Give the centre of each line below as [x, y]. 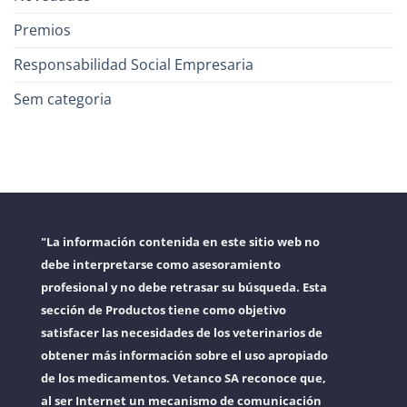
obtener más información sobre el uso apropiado [184, 355]
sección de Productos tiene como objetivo [164, 309]
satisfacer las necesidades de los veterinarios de [182, 332]
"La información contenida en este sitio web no [180, 241]
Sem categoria [63, 99]
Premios [42, 30]
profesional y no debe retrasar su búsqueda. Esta [184, 287]
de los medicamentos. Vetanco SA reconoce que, [184, 377]
